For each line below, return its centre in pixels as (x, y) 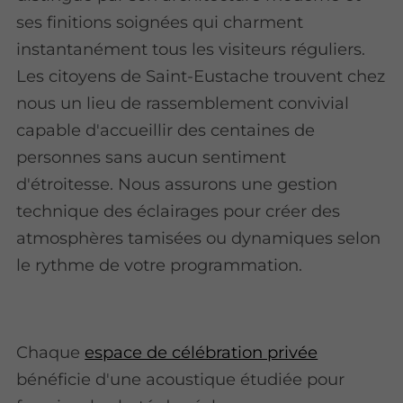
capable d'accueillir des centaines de (166, 130)
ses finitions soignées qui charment (160, 22)
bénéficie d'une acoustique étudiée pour (181, 379)
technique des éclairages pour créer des (179, 211)
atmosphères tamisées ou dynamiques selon (199, 238)
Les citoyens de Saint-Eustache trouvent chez (201, 76)
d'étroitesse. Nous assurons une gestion (177, 184)
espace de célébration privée (201, 352)
